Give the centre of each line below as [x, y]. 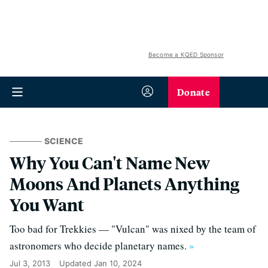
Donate [194, 92]
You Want [47, 204]
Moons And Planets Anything [124, 183]
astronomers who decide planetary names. [99, 246]
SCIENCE [64, 141]
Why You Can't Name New [110, 162]
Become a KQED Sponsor [186, 54]
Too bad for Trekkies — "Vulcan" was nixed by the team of [133, 229]
